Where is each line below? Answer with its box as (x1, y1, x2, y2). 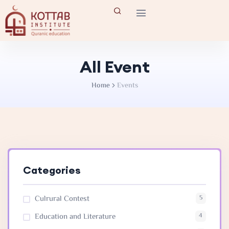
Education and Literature (35, 211, 116, 223)
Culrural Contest (35, 193, 89, 205)
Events (117, 80, 138, 91)
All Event (79, 56, 150, 77)
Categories (23, 163, 81, 176)
